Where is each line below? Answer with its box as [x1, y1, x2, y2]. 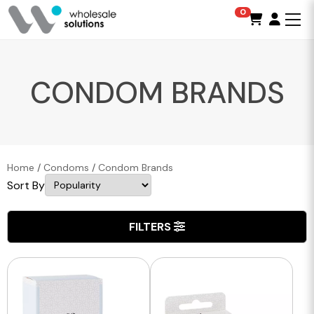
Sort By [7, 177, 45, 193]
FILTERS [129, 219, 171, 234]
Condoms [43, 161, 89, 174]
